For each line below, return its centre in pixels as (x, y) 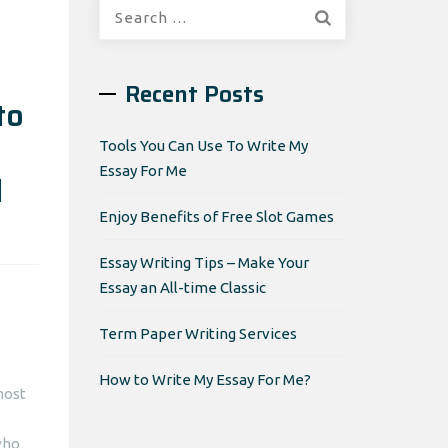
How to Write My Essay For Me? (204, 379)
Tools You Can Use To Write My (203, 145)
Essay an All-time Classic (182, 287)
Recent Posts (194, 94)
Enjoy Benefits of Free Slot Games (216, 216)
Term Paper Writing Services (197, 333)
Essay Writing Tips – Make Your (203, 262)
